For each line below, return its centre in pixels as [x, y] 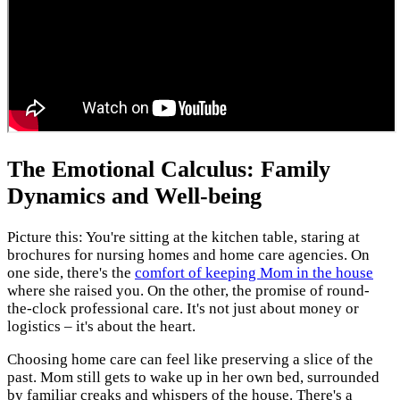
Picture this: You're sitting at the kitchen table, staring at [183, 237]
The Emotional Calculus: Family [169, 170]
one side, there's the [71, 273]
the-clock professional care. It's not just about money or [183, 309]
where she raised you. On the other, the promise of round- [188, 291]
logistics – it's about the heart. [101, 327]
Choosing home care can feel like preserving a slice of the [190, 360]
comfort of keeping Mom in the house [254, 273]
